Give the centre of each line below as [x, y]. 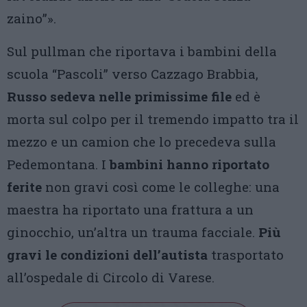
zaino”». [32, 18]
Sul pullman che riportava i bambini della [142, 51]
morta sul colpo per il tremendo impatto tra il [153, 119]
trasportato [246, 255]
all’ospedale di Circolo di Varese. [111, 277]
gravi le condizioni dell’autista [107, 255]
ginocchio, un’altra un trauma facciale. [133, 232]
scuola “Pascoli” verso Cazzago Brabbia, [133, 74]
